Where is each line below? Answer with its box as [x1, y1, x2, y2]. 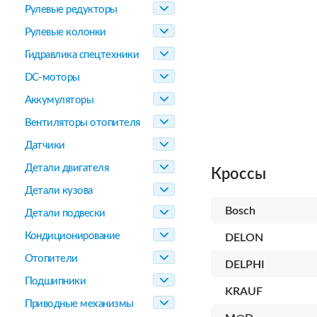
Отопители [24, 253, 78, 264]
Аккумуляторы [24, 95, 94, 105]
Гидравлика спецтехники [24, 50, 139, 60]
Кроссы [211, 166, 266, 182]
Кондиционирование [24, 231, 120, 241]
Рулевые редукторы [24, 4, 117, 15]
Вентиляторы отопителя [24, 117, 140, 128]
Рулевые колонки [24, 27, 106, 38]
